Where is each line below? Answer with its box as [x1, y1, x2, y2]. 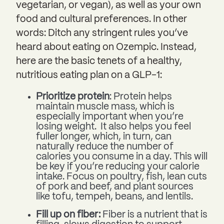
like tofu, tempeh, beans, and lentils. [36, 192, 195, 202]
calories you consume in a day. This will [36, 152, 207, 162]
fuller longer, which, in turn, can [36, 132, 171, 142]
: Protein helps [109, 92, 172, 102]
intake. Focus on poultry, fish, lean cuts [36, 172, 207, 182]
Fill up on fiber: [36, 210, 102, 220]
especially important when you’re [36, 112, 183, 122]
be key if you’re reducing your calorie [36, 162, 199, 172]
